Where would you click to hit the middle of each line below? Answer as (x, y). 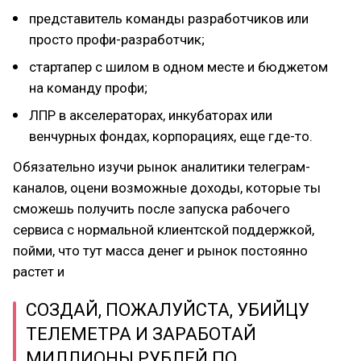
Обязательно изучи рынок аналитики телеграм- (162, 167)
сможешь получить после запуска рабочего (151, 209)
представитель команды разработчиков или (169, 19)
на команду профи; (88, 88)
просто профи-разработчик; (117, 39)
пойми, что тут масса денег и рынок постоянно (160, 251)
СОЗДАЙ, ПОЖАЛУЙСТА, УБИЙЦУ (168, 310)
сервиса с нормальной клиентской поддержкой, (164, 230)
